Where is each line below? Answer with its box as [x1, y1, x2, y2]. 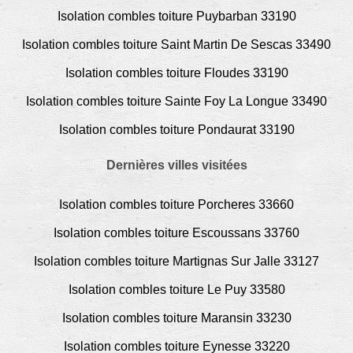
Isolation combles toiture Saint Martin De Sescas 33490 [22, 37, 331, 51]
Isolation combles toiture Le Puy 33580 [68, 282, 285, 296]
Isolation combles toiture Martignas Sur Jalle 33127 [34, 254, 319, 268]
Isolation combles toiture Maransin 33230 [61, 310, 292, 325]
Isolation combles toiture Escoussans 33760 [54, 225, 299, 240]
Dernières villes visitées [106, 158, 247, 172]
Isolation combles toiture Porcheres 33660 [59, 197, 294, 211]
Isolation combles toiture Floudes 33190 [65, 65, 288, 80]
